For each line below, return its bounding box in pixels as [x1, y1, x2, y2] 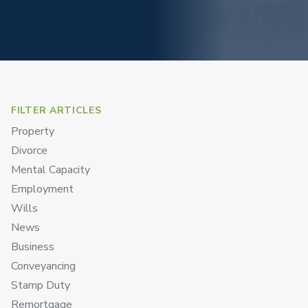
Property [11, 124, 54, 139]
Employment [11, 181, 74, 197]
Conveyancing [11, 258, 76, 274]
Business [11, 239, 54, 254]
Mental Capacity [11, 162, 90, 177]
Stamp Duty [11, 278, 70, 293]
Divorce [11, 143, 47, 158]
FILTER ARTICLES [11, 104, 102, 117]
